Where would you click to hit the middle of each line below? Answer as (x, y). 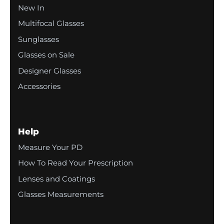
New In (31, 7)
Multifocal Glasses (51, 23)
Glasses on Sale (46, 55)
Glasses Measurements (61, 194)
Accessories (39, 86)
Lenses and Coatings (56, 178)
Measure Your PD (50, 147)
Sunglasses (38, 39)
